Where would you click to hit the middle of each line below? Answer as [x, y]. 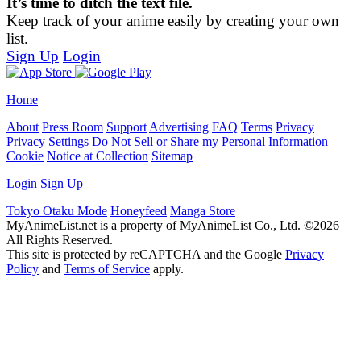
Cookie [25, 156]
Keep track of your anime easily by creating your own [173, 21]
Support [127, 127]
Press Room [73, 127]
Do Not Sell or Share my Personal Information [210, 141]
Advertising [179, 127]
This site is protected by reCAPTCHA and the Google [146, 254]
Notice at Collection [98, 156]
